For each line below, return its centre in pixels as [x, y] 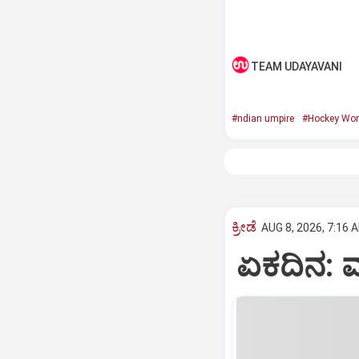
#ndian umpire [262, 119]
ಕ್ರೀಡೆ [244, 227]
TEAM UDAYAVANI [296, 67]
